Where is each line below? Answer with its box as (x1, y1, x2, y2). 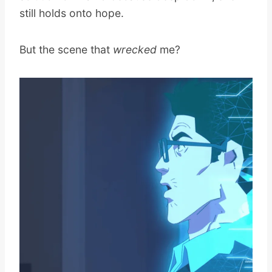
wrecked (113, 42, 157, 56)
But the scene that (19, 42, 113, 56)
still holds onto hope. (19, 6, 124, 19)
